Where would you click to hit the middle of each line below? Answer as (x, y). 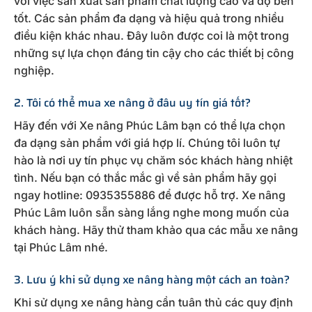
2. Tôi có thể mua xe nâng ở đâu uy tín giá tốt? (132, 102)
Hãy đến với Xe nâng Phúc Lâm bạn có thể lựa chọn (150, 125)
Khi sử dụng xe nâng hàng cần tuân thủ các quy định (154, 302)
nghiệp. (34, 70)
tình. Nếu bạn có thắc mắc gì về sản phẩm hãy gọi (145, 177)
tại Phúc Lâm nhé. (61, 247)
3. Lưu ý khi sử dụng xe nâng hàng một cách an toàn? (152, 279)
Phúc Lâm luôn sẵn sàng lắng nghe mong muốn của (151, 212)
